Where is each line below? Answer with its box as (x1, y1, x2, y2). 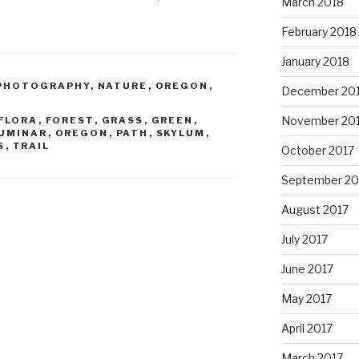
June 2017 (280, 262, 333, 276)
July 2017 (280, 232, 328, 247)
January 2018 (280, 54, 349, 69)
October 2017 (280, 143, 354, 158)
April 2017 (280, 321, 333, 336)
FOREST (45, 115, 95, 127)
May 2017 (280, 292, 332, 306)
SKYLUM (155, 127, 206, 139)
